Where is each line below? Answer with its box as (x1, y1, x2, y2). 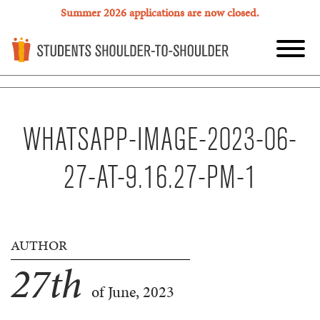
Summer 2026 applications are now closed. (61, 4, 259, 21)
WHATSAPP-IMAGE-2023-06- (23, 122, 297, 159)
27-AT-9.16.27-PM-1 (63, 160, 257, 197)
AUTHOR (11, 236, 67, 256)
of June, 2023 (88, 281, 174, 304)
